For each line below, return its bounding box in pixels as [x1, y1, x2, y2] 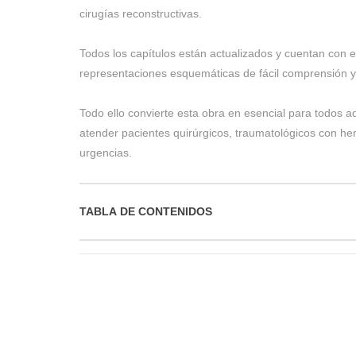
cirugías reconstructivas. [79, 6, 202, 20]
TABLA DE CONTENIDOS [79, 205, 212, 219]
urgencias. [79, 145, 132, 159]
